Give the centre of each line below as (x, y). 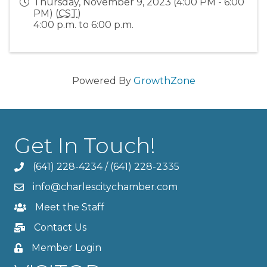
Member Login (66, 247)
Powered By (103, 80)
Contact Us (60, 227)
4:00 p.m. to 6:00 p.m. (83, 24)
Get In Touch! (85, 145)
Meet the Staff (70, 207)
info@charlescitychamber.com (105, 187)
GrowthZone (164, 80)
